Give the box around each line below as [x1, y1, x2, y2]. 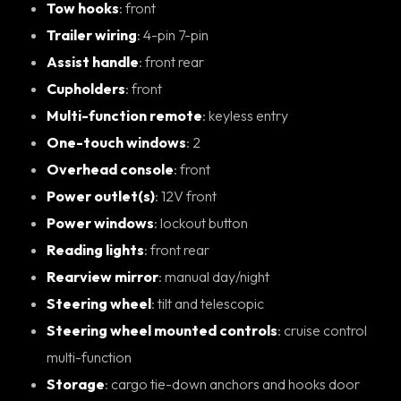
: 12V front [161, 186, 217, 205]
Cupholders [47, 79, 125, 98]
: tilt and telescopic [158, 294, 264, 312]
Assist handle [47, 52, 139, 71]
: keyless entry [209, 106, 288, 124]
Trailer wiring [47, 25, 137, 44]
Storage [47, 374, 105, 393]
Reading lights [47, 240, 144, 259]
